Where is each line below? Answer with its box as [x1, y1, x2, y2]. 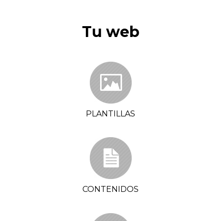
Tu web [81, 22, 140, 41]
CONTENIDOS [82, 184, 139, 194]
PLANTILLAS [86, 109, 135, 118]
